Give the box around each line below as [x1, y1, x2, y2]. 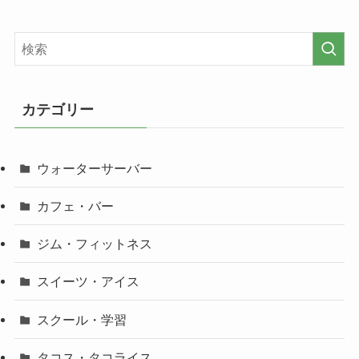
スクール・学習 [37, 312, 127, 327]
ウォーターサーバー [37, 160, 153, 175]
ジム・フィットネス [37, 236, 153, 252]
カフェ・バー [37, 198, 115, 213]
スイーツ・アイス [37, 274, 140, 289]
